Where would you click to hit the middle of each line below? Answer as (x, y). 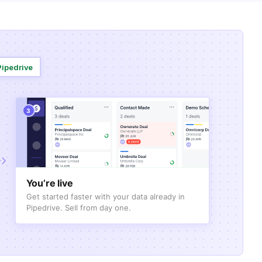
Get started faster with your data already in (105, 196)
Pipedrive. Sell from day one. (78, 207)
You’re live (49, 183)
